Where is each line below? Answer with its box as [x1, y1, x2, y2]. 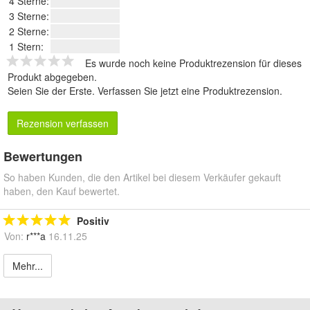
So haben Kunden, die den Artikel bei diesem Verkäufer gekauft [3, 170, 281, 185]
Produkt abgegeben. [8, 70, 97, 84]
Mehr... [12, 259, 43, 273]
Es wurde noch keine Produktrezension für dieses [85, 56, 302, 71]
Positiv [77, 214, 109, 228]
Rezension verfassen [17, 116, 109, 131]
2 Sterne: [9, 24, 49, 39]
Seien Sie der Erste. [8, 84, 98, 98]
